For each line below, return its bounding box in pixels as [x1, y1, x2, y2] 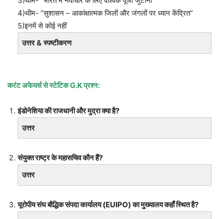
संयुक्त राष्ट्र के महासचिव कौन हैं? [18, 153, 103, 162]
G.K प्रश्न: [70, 80, 100, 90]
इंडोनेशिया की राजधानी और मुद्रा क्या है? [18, 106, 119, 115]
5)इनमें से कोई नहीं [18, 21, 66, 30]
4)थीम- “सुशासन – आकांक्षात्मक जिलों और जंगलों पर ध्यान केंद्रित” [18, 8, 193, 18]
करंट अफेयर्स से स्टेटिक [7, 80, 70, 90]
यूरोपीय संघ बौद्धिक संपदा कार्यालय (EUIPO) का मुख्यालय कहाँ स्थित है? [18, 199, 198, 209]
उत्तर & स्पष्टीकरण [22, 38, 71, 47]
